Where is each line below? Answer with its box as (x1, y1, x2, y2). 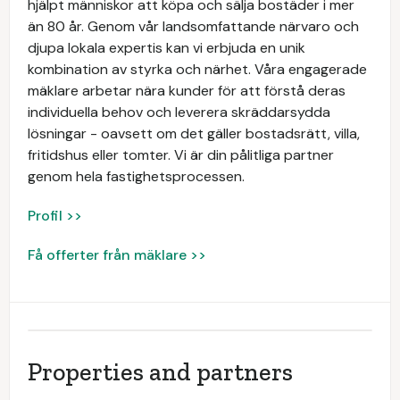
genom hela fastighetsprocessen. (28, 167, 245, 186)
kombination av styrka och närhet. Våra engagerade (28, 60, 367, 79)
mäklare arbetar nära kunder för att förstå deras (28, 81, 346, 100)
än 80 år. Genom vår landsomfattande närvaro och (28, 17, 359, 36)
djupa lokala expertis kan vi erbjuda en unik (28, 38, 305, 57)
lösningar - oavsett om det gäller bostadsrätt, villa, (28, 124, 360, 143)
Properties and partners (28, 357, 293, 387)
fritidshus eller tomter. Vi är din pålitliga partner (28, 146, 334, 164)
